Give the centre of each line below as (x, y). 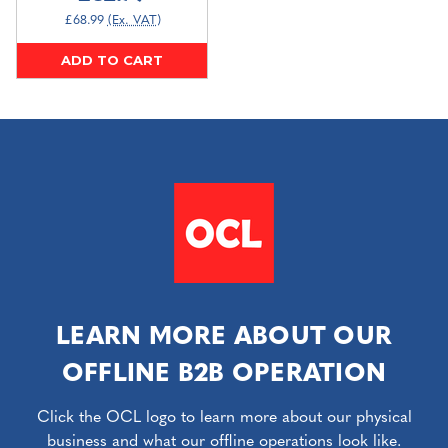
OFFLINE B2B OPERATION (224, 375)
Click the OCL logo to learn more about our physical (224, 417)
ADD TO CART (112, 60)
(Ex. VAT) (134, 20)
